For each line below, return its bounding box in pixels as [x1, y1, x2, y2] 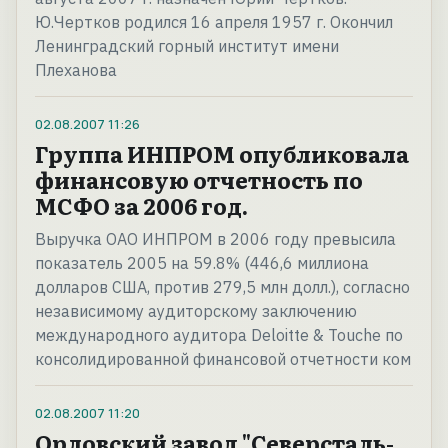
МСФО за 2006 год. [35, 189, 248, 223]
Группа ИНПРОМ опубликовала [35, 137, 409, 171]
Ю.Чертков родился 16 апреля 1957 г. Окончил [35, 12, 393, 33]
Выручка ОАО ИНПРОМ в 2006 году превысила [35, 229, 396, 250]
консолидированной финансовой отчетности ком [35, 349, 411, 370]
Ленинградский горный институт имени [35, 36, 339, 57]
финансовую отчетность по [35, 163, 363, 197]
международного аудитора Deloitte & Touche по [35, 325, 403, 346]
